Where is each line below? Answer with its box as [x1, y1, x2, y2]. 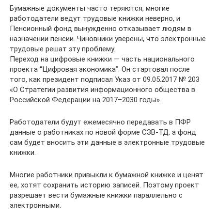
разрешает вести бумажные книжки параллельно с [10, 191, 183, 200]
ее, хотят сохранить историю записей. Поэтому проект [10, 181, 199, 189]
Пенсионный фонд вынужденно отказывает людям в [10, 24, 191, 33]
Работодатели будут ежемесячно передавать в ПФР [10, 118, 191, 126]
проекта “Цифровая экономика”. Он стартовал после [10, 65, 190, 74]
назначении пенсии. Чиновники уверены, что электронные [10, 34, 206, 43]
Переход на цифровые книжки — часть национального [10, 55, 195, 63]
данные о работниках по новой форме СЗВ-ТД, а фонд [10, 128, 196, 137]
